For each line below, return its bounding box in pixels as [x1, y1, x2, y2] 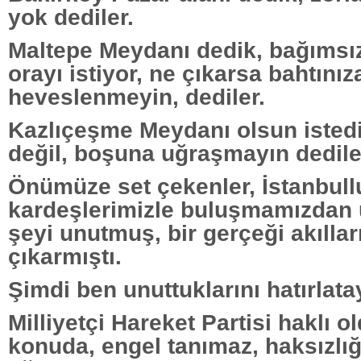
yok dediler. [8, 3, 134, 30]
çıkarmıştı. [8, 243, 122, 269]
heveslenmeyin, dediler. [8, 83, 265, 110]
